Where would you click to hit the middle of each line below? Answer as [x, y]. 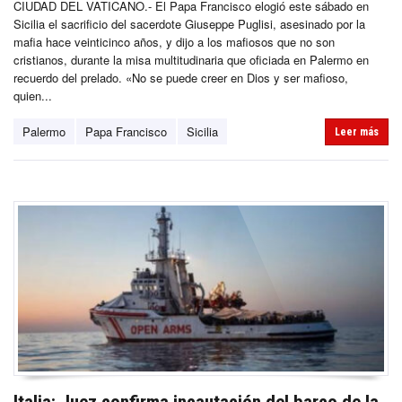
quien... [33, 95]
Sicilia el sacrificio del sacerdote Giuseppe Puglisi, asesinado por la [189, 23]
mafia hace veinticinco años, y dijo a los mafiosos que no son [174, 41]
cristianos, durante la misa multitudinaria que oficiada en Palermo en [191, 59]
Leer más [357, 131]
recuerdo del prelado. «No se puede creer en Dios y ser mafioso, [181, 77]
